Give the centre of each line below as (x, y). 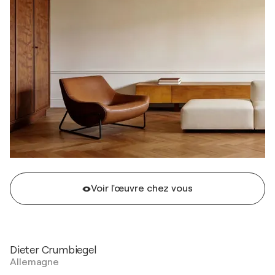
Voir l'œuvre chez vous (142, 188)
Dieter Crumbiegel (53, 250)
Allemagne (35, 262)
